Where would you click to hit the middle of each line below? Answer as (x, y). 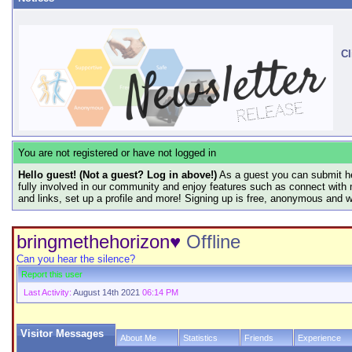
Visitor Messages (62, 334)
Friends (259, 338)
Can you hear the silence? (76, 259)
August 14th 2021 (107, 292)
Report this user (52, 274)
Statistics (200, 338)
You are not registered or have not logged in (117, 153)
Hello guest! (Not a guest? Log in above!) (117, 175)
